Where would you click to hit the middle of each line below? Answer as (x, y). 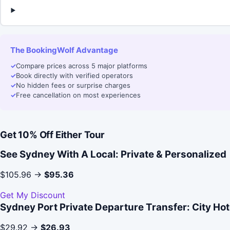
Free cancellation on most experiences (78, 95)
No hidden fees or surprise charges (73, 85)
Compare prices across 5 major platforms (82, 66)
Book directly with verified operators (74, 76)
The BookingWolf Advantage (64, 50)
